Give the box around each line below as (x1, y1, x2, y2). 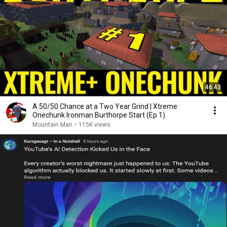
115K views (79, 121, 110, 128)
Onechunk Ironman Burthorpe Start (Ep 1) (32, 111, 165, 119)
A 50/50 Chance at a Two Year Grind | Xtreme (32, 102, 177, 110)
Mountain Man (32, 121, 72, 128)
